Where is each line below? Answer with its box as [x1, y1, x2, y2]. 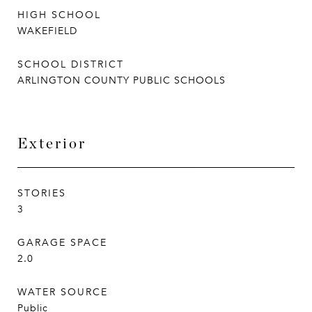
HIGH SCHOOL [17, 8, 101, 22]
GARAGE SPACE [17, 236, 107, 249]
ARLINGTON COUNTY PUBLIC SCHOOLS [17, 74, 226, 87]
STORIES [17, 187, 66, 200]
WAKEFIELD [17, 24, 77, 38]
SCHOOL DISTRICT [17, 58, 124, 71]
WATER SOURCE [17, 286, 108, 299]
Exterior [17, 134, 86, 152]
